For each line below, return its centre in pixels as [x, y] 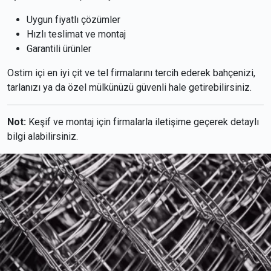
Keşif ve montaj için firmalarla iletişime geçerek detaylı [142, 122]
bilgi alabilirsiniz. [43, 137]
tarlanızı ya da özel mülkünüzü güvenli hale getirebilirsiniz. [129, 88]
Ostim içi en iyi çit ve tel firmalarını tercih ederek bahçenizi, [131, 73]
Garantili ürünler [59, 49]
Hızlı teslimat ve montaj [76, 34]
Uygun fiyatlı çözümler [73, 20]
